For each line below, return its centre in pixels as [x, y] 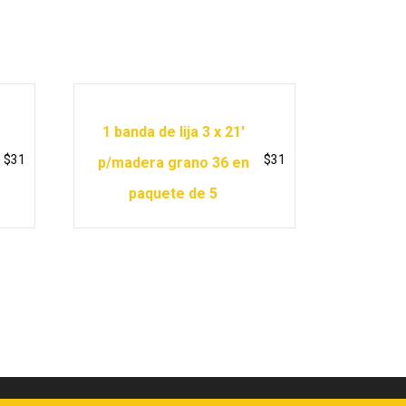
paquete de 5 [174, 193]
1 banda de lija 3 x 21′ [173, 131]
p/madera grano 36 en [173, 162]
